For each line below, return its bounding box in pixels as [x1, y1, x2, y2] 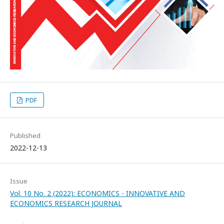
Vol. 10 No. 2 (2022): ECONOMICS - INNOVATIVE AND [10, 188, 185, 198]
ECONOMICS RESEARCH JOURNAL [10, 198, 122, 208]
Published [10, 131, 40, 140]
